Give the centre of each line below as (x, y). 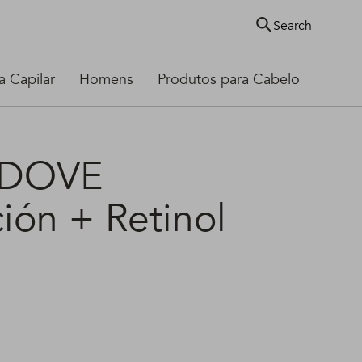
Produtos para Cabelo (229, 80)
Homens (106, 80)
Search (293, 26)
